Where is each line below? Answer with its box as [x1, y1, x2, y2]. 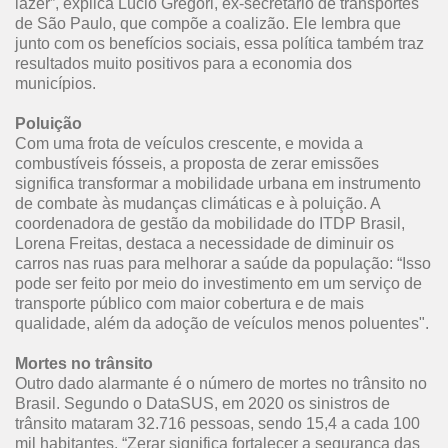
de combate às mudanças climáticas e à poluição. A [15, 195, 380, 212]
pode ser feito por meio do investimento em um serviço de [15, 275, 422, 292]
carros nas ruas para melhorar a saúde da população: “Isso [15, 255, 431, 272]
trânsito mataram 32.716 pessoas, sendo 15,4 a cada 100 [15, 415, 420, 432]
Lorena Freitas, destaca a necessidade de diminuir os [15, 235, 394, 252]
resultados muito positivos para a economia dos [15, 55, 352, 72]
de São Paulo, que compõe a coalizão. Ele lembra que [15, 15, 401, 32]
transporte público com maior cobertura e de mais [15, 295, 364, 312]
